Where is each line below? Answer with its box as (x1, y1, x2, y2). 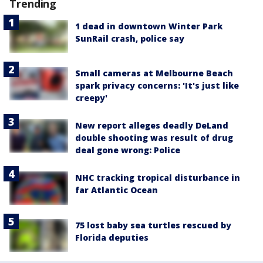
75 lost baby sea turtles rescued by (75, 219, 231, 231)
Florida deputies (75, 231, 149, 243)
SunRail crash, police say (75, 33, 184, 45)
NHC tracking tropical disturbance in (75, 172, 240, 184)
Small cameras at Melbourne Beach (75, 68, 233, 79)
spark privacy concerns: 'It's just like (75, 80, 239, 92)
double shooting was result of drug (75, 132, 233, 144)
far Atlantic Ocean (75, 184, 158, 196)
